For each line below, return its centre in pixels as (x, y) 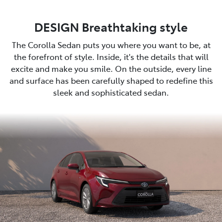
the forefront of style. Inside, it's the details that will (111, 56)
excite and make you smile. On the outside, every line (111, 68)
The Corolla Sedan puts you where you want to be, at (111, 44)
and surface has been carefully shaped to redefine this (111, 80)
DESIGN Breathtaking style (111, 26)
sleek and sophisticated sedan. (111, 92)
